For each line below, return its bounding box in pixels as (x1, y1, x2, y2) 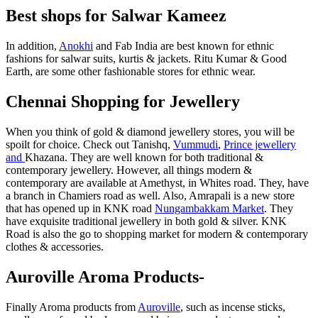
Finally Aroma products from (6, 300, 138, 313)
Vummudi (173, 138, 218, 151)
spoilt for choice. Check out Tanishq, (6, 138, 173, 151)
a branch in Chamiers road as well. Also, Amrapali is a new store (6, 190, 295, 202)
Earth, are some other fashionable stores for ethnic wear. (6, 65, 256, 78)
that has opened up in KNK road (6, 202, 155, 215)
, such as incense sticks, (180, 300, 285, 313)
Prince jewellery (224, 138, 296, 151)
